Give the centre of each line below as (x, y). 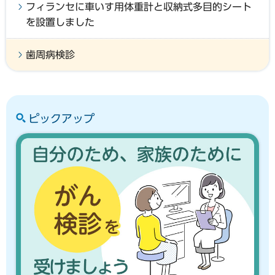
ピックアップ (61, 118)
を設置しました (60, 22)
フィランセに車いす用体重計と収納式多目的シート (139, 6)
